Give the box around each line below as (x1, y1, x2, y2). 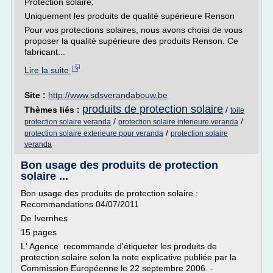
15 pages (21, 227, 57, 237)
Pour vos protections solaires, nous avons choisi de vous (24, 25, 243, 35)
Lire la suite (24, 65, 71, 75)
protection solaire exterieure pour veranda (24, 129, 163, 138)
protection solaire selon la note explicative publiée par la (21, 252, 236, 262)
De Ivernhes (21, 213, 68, 223)
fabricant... (24, 47, 65, 57)
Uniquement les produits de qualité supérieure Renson (24, 11, 235, 21)
